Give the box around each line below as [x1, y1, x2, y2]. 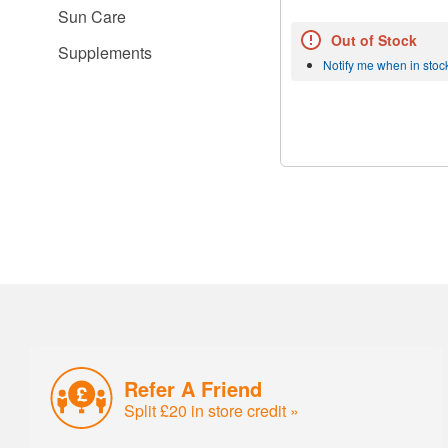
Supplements [58, 41, 152, 64]
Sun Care [58, 5, 126, 28]
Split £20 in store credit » [124, 398, 300, 422]
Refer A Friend [124, 373, 263, 403]
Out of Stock [331, 30, 417, 51]
